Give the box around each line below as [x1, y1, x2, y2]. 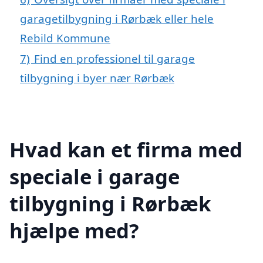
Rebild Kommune [20, 31, 110, 46]
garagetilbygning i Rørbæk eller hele [20, 11, 214, 26]
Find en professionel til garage [34, 51, 195, 66]
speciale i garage [9, 162, 180, 190]
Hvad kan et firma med [9, 135, 242, 163]
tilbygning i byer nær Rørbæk [20, 70, 174, 86]
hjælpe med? [9, 216, 139, 244]
